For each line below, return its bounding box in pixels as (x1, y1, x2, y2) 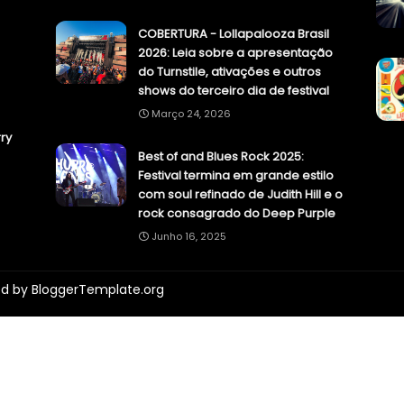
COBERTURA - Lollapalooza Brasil (138, 25, 329, 43)
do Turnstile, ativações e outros (138, 63, 321, 81)
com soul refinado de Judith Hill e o (138, 186, 343, 204)
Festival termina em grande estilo (138, 167, 334, 185)
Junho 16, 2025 (151, 229, 226, 244)
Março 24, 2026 (151, 106, 231, 122)
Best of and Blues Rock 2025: (138, 148, 304, 166)
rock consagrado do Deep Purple (138, 205, 335, 223)
